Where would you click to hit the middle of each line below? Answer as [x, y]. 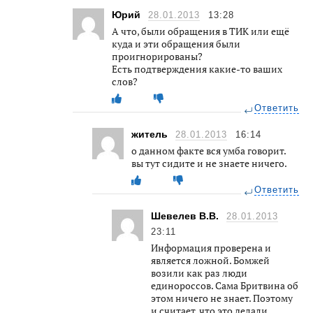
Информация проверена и [211, 247]
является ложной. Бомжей [210, 260]
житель [151, 134]
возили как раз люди [199, 272]
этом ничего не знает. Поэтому [222, 298]
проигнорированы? [157, 56]
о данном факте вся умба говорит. [209, 150]
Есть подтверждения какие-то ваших [197, 68]
